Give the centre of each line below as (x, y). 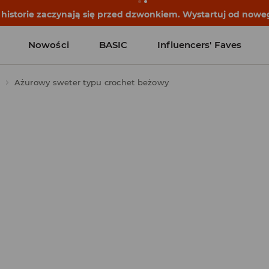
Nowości (49, 45)
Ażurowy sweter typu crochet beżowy (91, 82)
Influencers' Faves (200, 45)
